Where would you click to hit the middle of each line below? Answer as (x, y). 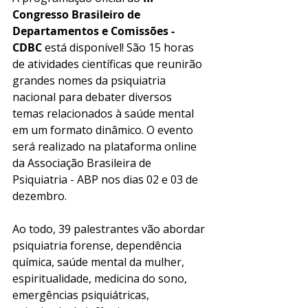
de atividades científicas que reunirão (109, 64)
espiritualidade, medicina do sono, (101, 278)
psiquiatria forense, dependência (98, 245)
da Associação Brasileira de (83, 163)
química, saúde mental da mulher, (100, 262)
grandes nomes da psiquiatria (90, 80)
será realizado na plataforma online (106, 146)
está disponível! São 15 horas (119, 47)
